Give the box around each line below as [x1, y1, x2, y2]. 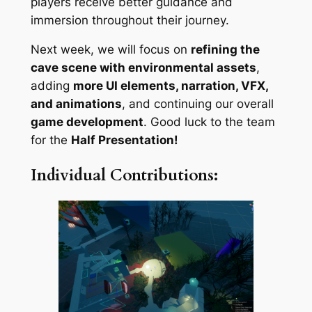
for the [30, 133, 71, 148]
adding [30, 79, 73, 93]
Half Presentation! [70, 133, 178, 148]
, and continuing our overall [121, 97, 274, 111]
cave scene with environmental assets [30, 61, 256, 75]
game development [30, 115, 143, 130]
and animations [30, 97, 122, 111]
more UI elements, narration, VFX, [72, 79, 268, 93]
